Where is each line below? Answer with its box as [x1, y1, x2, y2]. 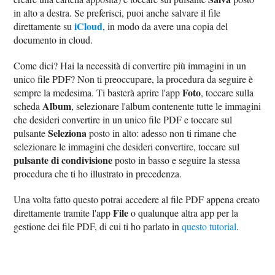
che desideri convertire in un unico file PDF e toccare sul [14, 112, 233, 126]
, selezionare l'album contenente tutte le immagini [71, 99, 261, 112]
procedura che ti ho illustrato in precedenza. [14, 166, 182, 180]
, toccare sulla [201, 85, 254, 99]
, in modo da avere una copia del [103, 19, 228, 33]
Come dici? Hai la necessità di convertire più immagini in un [14, 58, 247, 72]
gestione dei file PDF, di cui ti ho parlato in [14, 219, 182, 233]
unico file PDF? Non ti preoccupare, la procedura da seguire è [14, 72, 254, 85]
